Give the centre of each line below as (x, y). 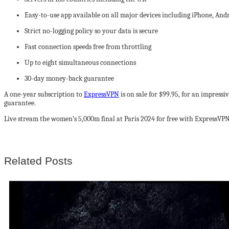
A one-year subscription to (44, 94)
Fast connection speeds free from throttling (88, 47)
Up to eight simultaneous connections (80, 62)
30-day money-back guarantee (69, 78)
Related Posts (38, 161)
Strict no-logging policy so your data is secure (91, 31)
